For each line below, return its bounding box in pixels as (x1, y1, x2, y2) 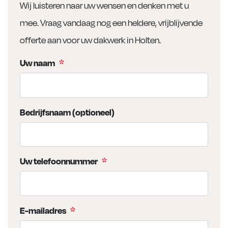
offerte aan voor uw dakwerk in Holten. (20, 33, 161, 46)
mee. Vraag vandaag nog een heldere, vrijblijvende (20, 16, 203, 29)
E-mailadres (20, 203, 66, 216)
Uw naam (20, 56, 55, 69)
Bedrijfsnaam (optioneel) (20, 105, 115, 118)
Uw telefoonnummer (20, 154, 98, 167)
